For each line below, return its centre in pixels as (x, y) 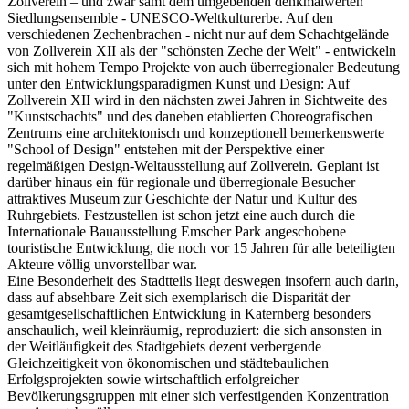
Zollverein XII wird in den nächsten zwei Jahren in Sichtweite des (197, 100)
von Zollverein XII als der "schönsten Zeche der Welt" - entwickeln (202, 50)
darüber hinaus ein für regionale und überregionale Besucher (181, 182)
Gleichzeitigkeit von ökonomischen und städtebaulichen (168, 362)
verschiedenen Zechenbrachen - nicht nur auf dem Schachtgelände (198, 34)
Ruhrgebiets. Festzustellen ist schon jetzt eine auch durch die (181, 215)
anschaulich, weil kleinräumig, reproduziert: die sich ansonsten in (194, 330)
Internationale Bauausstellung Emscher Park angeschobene (177, 231)
